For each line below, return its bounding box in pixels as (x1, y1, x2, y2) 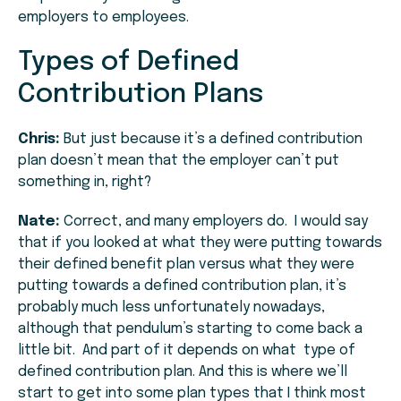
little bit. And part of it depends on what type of (18, 343, 355, 359)
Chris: (18, 132, 60, 148)
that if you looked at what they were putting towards (18, 235, 382, 252)
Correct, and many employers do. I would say (60, 214, 368, 230)
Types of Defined (18, 48, 239, 77)
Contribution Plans (18, 81, 263, 109)
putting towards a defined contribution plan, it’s (18, 278, 346, 294)
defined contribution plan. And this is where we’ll (18, 364, 347, 380)
